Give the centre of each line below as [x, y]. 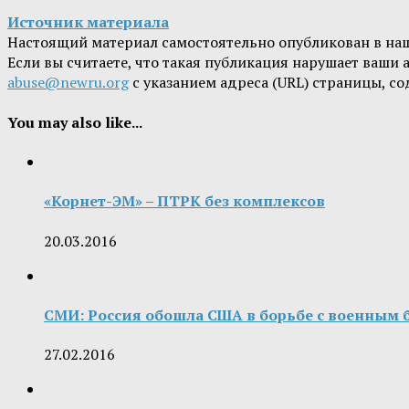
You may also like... [75, 122]
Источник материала [88, 22]
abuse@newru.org [68, 83]
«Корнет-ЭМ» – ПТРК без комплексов [184, 201]
